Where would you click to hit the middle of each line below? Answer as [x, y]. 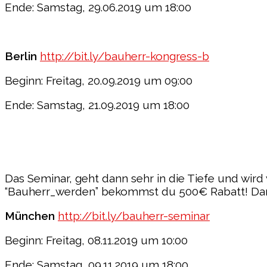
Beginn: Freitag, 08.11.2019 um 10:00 [96, 240]
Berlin [22, 56]
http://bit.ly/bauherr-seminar [134, 215]
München [31, 215]
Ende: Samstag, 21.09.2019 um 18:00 [97, 105]
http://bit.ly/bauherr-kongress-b [125, 56]
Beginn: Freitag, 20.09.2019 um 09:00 [99, 80]
